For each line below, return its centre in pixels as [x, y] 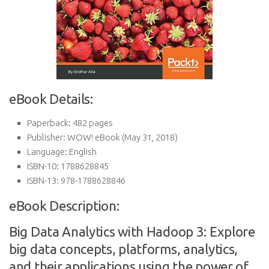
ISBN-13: [43, 180]
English [82, 152]
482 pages [92, 123]
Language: [47, 152]
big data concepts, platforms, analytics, [124, 249]
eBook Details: [51, 99]
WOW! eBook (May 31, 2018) [122, 137]
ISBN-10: [43, 166]
